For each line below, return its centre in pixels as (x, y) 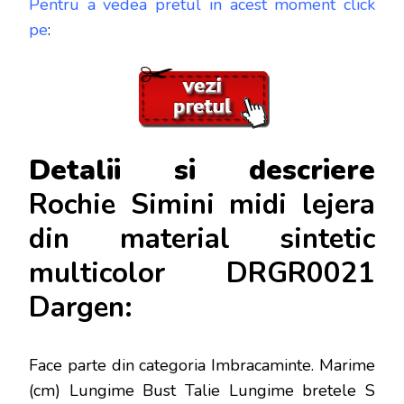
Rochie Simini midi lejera (202, 204)
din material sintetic (202, 239)
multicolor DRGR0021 (202, 273)
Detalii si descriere (202, 170)
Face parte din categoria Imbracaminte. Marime (202, 365)
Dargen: (81, 307)
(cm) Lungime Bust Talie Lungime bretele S (202, 390)
